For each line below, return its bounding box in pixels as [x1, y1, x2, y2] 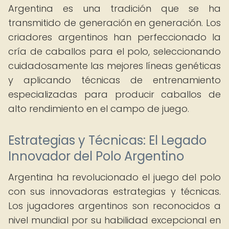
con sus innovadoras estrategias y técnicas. [8, 185, 221, 198]
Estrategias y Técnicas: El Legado [8, 132, 207, 149]
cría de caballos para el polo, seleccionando [8, 45, 221, 58]
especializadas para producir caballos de [8, 88, 221, 101]
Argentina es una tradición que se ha [8, 2, 221, 15]
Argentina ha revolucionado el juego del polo [8, 171, 221, 184]
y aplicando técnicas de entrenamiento [8, 74, 221, 86]
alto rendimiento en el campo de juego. [8, 102, 189, 115]
